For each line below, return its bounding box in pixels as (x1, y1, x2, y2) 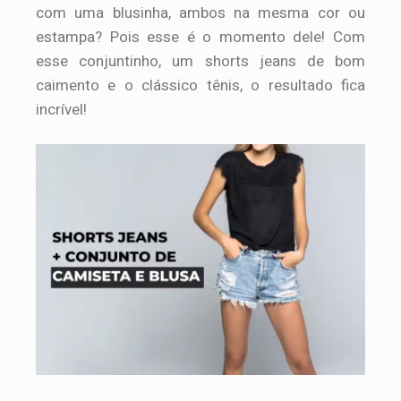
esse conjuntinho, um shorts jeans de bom (36, 49, 365, 73)
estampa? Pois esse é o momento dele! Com (36, 25, 365, 48)
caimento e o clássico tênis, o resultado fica (36, 73, 365, 97)
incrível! (36, 98, 87, 121)
